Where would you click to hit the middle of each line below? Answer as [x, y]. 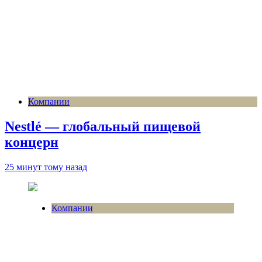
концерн [32, 142]
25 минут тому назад [46, 167]
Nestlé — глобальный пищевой [103, 126]
